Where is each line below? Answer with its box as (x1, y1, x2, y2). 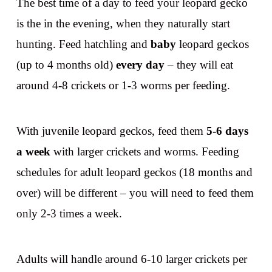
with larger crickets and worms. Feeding (53, 145, 239, 158)
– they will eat (164, 58, 233, 71)
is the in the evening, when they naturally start (16, 16, 230, 30)
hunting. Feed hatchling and (16, 37, 151, 50)
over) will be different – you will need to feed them (16, 186, 254, 200)
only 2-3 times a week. (16, 207, 122, 220)
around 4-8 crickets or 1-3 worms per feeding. (16, 78, 230, 92)
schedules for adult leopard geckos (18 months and (16, 166, 253, 179)
